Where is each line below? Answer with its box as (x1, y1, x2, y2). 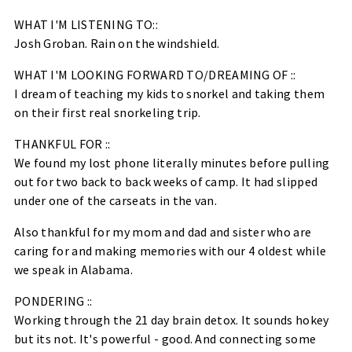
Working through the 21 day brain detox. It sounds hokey (13, 311, 329, 328)
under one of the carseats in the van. (13, 192, 218, 208)
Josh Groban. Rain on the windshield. (13, 35, 220, 51)
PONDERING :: (13, 292, 93, 309)
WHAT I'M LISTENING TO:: (13, 16, 158, 32)
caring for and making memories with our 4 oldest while (13, 242, 327, 258)
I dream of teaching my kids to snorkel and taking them (13, 85, 325, 101)
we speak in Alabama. (13, 261, 133, 277)
